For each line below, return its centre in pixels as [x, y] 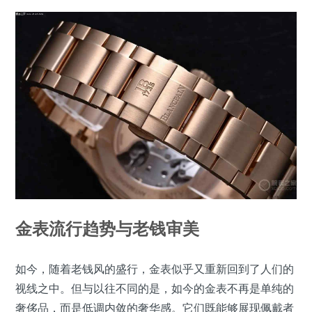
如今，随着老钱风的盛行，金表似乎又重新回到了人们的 [155, 268]
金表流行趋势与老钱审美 [107, 228]
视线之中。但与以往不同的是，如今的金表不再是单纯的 [155, 288]
